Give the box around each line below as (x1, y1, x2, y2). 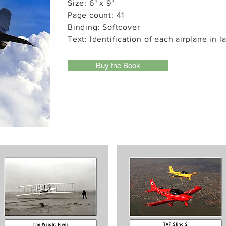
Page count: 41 (68, 11, 125, 19)
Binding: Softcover (68, 23, 140, 31)
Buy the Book (96, 61, 140, 70)
